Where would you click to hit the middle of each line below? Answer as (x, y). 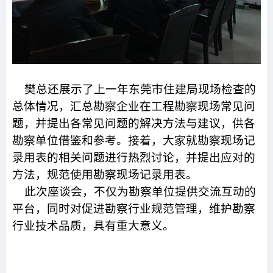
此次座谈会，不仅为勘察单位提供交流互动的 (140, 192)
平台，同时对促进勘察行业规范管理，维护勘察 (134, 209)
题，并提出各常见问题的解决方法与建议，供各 (134, 123)
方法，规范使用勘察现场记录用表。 (105, 175)
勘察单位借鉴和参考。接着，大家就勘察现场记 (134, 140)
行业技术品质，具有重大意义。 (93, 226)
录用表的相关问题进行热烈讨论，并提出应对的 (134, 158)
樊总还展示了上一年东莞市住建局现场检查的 (140, 89)
